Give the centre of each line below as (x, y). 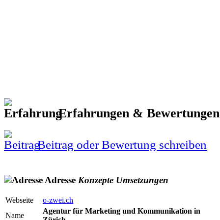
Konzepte (96, 180)
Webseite (19, 200)
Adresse (60, 180)
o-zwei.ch (58, 200)
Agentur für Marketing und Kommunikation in (122, 211)
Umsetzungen (142, 180)
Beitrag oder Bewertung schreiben (121, 145)
